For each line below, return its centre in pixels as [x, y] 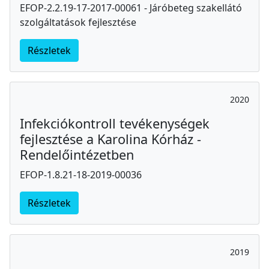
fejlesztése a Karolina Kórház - [110, 139]
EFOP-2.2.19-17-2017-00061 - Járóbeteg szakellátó [131, 8]
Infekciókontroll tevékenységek [115, 124]
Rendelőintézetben [77, 155]
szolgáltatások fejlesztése [78, 23]
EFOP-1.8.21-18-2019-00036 [81, 175]
